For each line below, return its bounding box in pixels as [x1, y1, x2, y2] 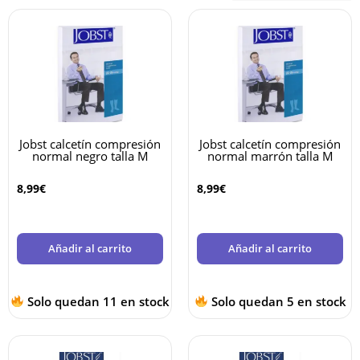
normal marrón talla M [207, 148, 333, 165]
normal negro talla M [31, 148, 149, 165]
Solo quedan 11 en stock [24, 292, 170, 309]
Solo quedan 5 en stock [207, 292, 346, 309]
